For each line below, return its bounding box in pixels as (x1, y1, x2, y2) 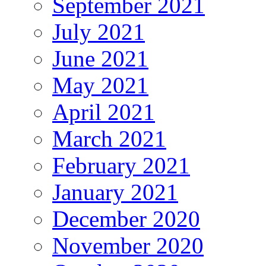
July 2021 (52, 19, 145, 45)
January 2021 (52, 179, 178, 205)
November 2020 (52, 233, 204, 259)
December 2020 (52, 206, 200, 232)
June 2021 (52, 46, 148, 72)
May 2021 (52, 72, 148, 99)
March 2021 (52, 126, 166, 152)
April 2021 (52, 99, 155, 125)
